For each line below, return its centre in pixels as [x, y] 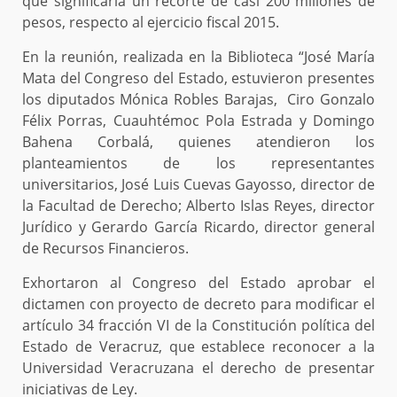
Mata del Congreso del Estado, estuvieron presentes [198, 78]
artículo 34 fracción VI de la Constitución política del [198, 326]
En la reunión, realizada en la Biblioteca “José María [198, 57]
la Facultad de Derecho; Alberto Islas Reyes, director [198, 206]
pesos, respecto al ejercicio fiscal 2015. [151, 23]
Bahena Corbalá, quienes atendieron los [198, 142]
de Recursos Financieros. [105, 249]
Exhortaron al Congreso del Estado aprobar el [198, 283]
